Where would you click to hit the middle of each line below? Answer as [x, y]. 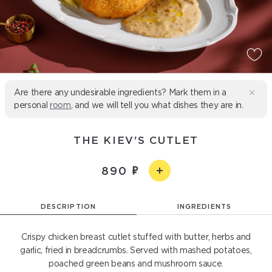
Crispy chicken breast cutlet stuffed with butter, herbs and [136, 237]
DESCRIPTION [68, 206]
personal [32, 105]
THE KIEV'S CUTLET [136, 140]
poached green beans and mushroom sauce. [136, 263]
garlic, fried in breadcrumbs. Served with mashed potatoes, [136, 250]
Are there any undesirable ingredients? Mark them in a [120, 92]
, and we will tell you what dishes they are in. [157, 105]
